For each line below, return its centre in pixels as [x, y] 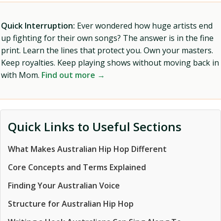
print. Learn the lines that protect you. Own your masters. [107, 50]
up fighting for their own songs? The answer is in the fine [107, 38]
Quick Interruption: [38, 26]
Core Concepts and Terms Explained [77, 167]
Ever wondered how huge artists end [144, 26]
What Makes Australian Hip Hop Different [87, 149]
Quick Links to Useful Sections [95, 127]
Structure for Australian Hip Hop [71, 204]
